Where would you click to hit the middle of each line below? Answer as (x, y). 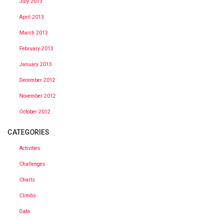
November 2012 (37, 96)
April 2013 (32, 17)
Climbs (28, 196)
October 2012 (35, 111)
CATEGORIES (28, 133)
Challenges (32, 164)
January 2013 (36, 64)
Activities (30, 148)
